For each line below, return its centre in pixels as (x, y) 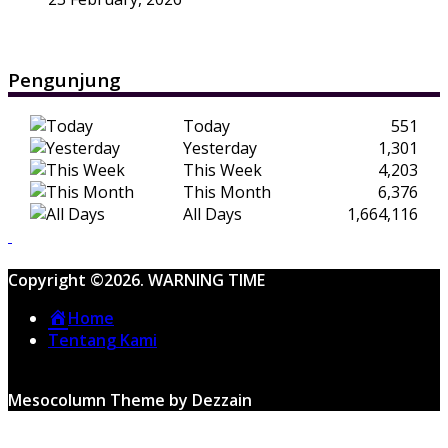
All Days (212, 214)
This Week (222, 170)
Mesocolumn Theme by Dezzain (130, 400)
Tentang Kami (102, 340)
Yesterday (220, 148)
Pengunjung (64, 79)
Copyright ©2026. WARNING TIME (136, 280)
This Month (227, 192)
